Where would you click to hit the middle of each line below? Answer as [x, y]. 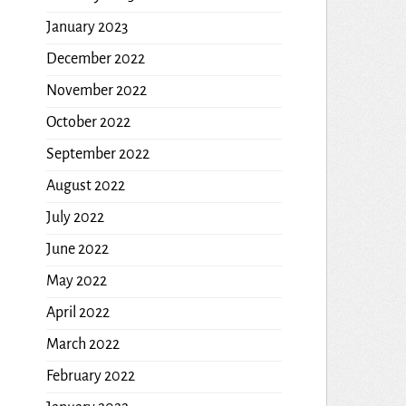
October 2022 [88, 122]
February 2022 [90, 376]
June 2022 [77, 249]
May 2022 [76, 280]
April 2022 [77, 312]
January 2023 [87, 27]
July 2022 [75, 217]
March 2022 [82, 344]
